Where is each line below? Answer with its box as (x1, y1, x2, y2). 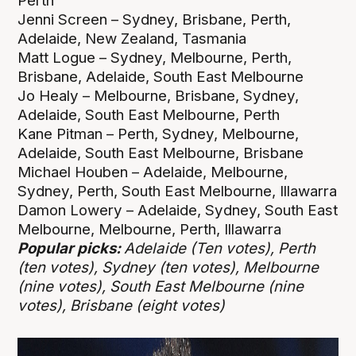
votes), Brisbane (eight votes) (17, 296, 226, 315)
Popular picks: (17, 239, 125, 258)
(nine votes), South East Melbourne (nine (17, 277, 304, 296)
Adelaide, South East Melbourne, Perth (17, 106, 281, 125)
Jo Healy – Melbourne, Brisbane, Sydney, (17, 87, 300, 106)
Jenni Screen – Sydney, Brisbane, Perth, (17, 10, 292, 29)
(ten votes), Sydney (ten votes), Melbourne (17, 258, 319, 277)
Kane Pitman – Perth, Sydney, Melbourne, (17, 125, 300, 144)
